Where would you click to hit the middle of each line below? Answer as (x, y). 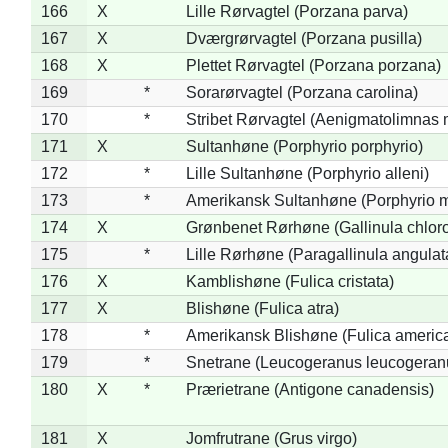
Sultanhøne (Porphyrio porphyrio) (304, 146)
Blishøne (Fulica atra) (262, 308)
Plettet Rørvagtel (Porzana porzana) (313, 65)
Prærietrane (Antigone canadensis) (309, 389)
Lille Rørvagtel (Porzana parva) (296, 11)
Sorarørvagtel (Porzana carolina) (301, 92)
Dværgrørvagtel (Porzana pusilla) (303, 38)
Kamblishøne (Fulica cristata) (289, 281)
